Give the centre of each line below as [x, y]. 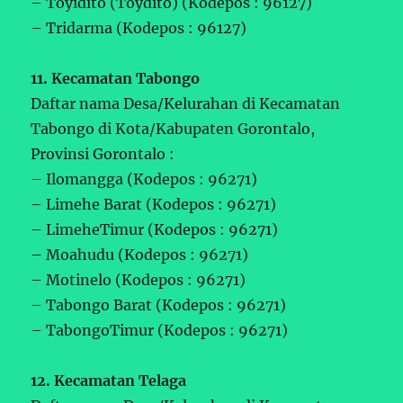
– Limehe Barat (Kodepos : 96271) [154, 204]
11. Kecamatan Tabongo [116, 78]
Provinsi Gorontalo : [103, 153]
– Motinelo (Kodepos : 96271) [139, 279]
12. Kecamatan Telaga [109, 380]
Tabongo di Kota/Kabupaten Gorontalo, [173, 128]
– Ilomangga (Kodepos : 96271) [144, 179]
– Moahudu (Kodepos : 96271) [140, 254]
